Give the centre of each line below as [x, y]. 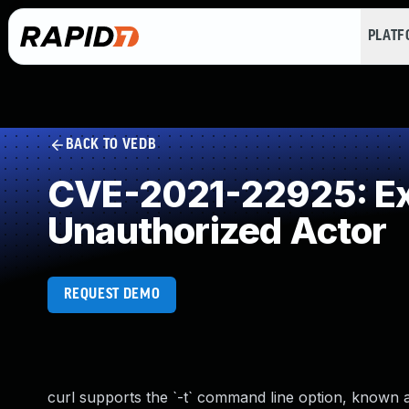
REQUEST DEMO [112, 294]
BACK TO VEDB [111, 145]
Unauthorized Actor [217, 231]
